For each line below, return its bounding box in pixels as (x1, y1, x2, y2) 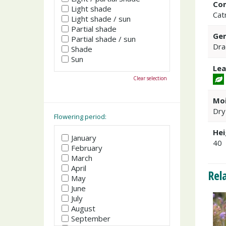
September (71, 213, 110, 223)
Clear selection (133, 74, 167, 82)
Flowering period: (54, 111, 106, 121)
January (71, 133, 96, 143)
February (71, 143, 102, 153)
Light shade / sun (71, 13, 131, 24)
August (71, 203, 95, 213)
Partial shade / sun (71, 33, 136, 44)
